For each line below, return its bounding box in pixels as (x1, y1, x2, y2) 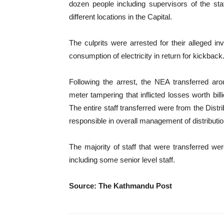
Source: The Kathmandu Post (69, 181, 172, 190)
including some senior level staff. (69, 155, 175, 164)
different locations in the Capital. (69, 12, 172, 21)
